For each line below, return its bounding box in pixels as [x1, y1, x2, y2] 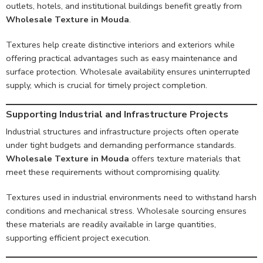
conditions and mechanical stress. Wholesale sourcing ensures [6, 205, 247, 217]
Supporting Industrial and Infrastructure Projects [6, 108, 228, 122]
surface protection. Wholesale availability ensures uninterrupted [6, 66, 250, 78]
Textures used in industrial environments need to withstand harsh [6, 191, 257, 204]
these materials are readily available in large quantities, [6, 218, 216, 231]
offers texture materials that [129, 153, 240, 165]
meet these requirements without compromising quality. [6, 166, 220, 178]
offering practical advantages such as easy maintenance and [6, 52, 237, 65]
